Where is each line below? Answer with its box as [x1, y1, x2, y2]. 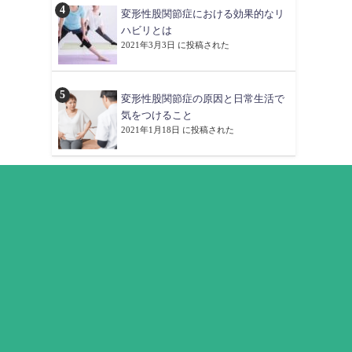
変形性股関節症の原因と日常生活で [121, 93, 284, 104]
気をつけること [121, 109, 192, 121]
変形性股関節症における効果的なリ [121, 8, 284, 20]
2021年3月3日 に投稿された [121, 39, 229, 49]
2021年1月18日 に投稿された [121, 124, 234, 134]
